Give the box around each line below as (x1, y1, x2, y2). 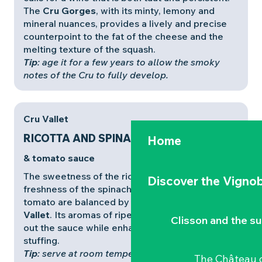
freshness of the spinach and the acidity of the (23, 183, 228, 195)
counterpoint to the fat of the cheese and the (23, 30, 223, 42)
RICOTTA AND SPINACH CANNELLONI (23, 132, 215, 145)
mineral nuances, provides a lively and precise (23, 18, 227, 29)
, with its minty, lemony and (96, 5, 215, 16)
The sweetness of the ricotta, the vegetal (23, 170, 206, 182)
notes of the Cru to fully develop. (23, 69, 168, 81)
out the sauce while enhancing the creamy (23, 222, 210, 233)
